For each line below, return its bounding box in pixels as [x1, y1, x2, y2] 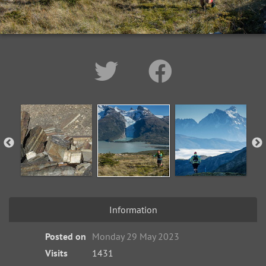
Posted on [45, 230, 87, 242]
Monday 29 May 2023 [92, 230, 180, 242]
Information [109, 204, 157, 216]
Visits [45, 247, 68, 259]
